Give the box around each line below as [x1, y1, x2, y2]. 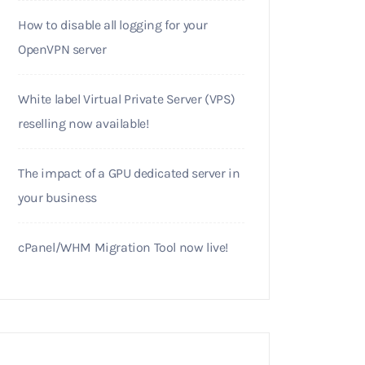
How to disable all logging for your [18, 17, 209, 33]
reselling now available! [18, 116, 149, 131]
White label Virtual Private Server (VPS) [18, 91, 236, 107]
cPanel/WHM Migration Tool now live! [18, 240, 228, 255]
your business [18, 190, 97, 205]
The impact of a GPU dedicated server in [18, 165, 240, 181]
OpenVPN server [18, 42, 107, 57]
